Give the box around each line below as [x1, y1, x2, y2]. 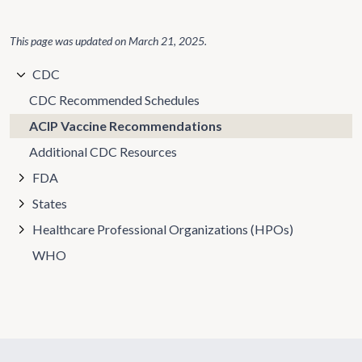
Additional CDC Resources [29, 144, 177, 159]
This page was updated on [10, 34, 128, 48]
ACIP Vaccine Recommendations [29, 118, 222, 133]
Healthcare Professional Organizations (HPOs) [32, 221, 293, 237]
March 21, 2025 [128, 34, 204, 48]
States [32, 196, 67, 211]
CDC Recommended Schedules [29, 92, 200, 107]
